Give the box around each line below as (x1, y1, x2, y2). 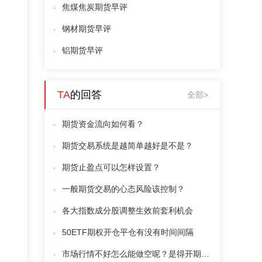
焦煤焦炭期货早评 (62, 2, 127, 12)
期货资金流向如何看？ (62, 119, 144, 129)
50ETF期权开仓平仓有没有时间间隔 (62, 227, 194, 237)
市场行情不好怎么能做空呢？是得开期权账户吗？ (201, 249, 209, 258)
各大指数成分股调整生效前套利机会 (62, 206, 193, 215)
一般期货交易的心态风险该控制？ (62, 184, 185, 194)
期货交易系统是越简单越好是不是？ (62, 141, 193, 150)
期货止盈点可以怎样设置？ (62, 163, 160, 172)
